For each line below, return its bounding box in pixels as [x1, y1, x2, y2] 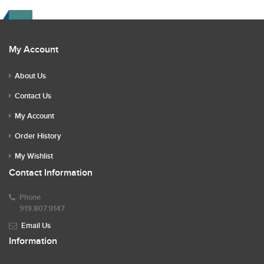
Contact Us [15, 91, 51, 101]
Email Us [21, 221, 51, 230]
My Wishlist [15, 151, 53, 161]
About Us [15, 71, 46, 81]
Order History [15, 131, 61, 141]
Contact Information [9, 167, 93, 179]
